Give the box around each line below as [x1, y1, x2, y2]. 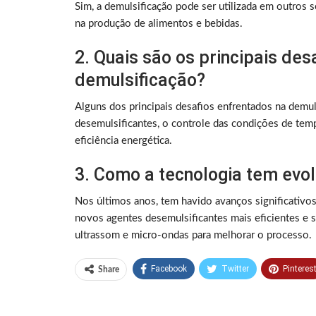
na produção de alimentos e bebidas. [75, 18, 243, 30]
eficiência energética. [75, 135, 172, 147]
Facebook [151, 264, 187, 274]
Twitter [221, 264, 249, 274]
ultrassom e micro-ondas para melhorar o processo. [75, 230, 312, 241]
